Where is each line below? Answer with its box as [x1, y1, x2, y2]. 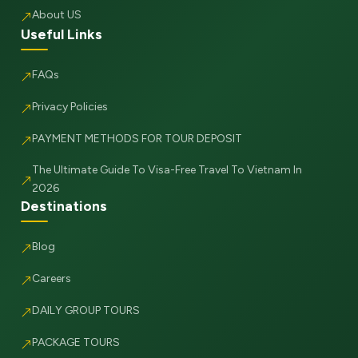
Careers [32, 272, 72, 286]
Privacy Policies [32, 100, 109, 114]
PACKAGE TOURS [32, 336, 121, 350]
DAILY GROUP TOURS [32, 304, 141, 318]
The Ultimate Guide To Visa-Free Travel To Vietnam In [32, 162, 303, 177]
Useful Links [21, 25, 103, 42]
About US [32, 8, 82, 22]
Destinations [21, 197, 108, 214]
